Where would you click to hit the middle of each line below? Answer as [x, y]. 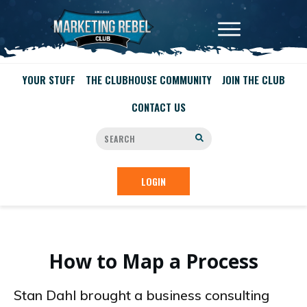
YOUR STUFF [49, 79]
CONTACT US [159, 107]
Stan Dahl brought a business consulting [142, 295]
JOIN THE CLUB [253, 79]
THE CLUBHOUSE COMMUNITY [148, 79]
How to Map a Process [153, 261]
